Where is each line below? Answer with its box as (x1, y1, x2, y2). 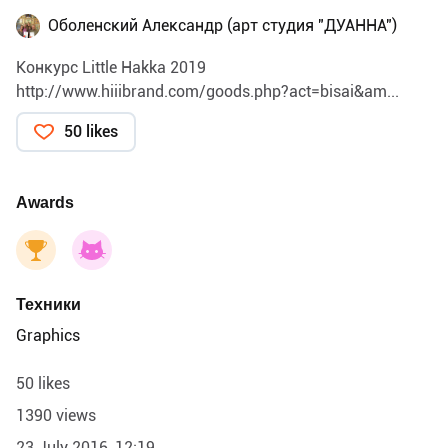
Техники (16, 295, 81, 315)
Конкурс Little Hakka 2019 (16, 58, 206, 78)
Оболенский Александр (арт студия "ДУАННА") (48, 16, 397, 36)
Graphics (16, 326, 80, 346)
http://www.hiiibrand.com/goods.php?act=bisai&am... (16, 82, 399, 102)
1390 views (16, 406, 96, 426)
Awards (16, 193, 74, 213)
